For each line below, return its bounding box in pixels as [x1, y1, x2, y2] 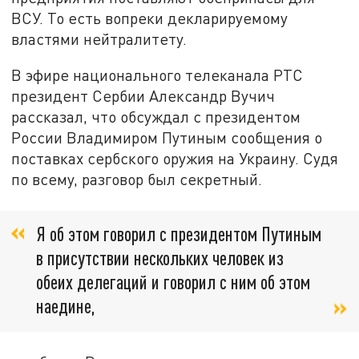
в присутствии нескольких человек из [36, 245, 284, 269]
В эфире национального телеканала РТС [11, 66, 304, 85]
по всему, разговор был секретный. [11, 170, 263, 189]
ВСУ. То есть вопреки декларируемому [11, 8, 288, 27]
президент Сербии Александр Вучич [11, 87, 276, 106]
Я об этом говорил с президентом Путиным [36, 221, 321, 245]
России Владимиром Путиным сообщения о [11, 128, 323, 147]
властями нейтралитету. [11, 29, 188, 48]
